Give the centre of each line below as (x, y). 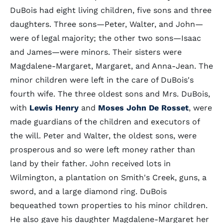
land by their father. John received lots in (90, 164)
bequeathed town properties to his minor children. (109, 205)
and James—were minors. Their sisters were (96, 52)
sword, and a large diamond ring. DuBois (88, 191)
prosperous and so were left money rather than (103, 150)
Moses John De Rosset (143, 108)
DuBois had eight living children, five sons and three (111, 10)
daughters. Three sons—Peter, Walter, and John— (107, 24)
